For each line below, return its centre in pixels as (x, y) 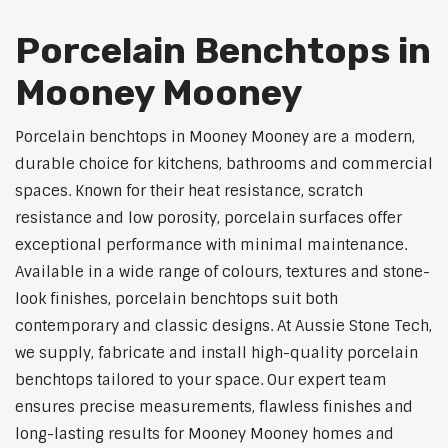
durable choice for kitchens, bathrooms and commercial (224, 164)
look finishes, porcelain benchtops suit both (176, 299)
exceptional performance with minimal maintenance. (211, 245)
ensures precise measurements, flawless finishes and (214, 407)
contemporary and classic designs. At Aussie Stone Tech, (223, 326)
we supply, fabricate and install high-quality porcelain (216, 353)
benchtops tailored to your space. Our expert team (201, 380)
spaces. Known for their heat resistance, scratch (189, 191)
